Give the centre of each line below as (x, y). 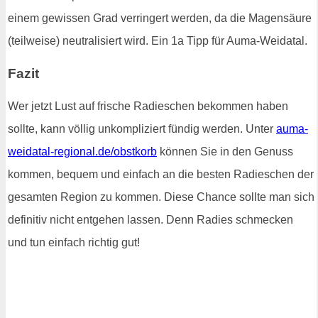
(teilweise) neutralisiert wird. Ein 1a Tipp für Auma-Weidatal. (158, 41)
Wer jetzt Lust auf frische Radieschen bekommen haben (148, 106)
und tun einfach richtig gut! (74, 242)
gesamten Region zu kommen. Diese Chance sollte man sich (161, 197)
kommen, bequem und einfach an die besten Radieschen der (161, 174)
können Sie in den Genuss (225, 151)
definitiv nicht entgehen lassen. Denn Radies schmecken (150, 219)
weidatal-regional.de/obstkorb (82, 151)
